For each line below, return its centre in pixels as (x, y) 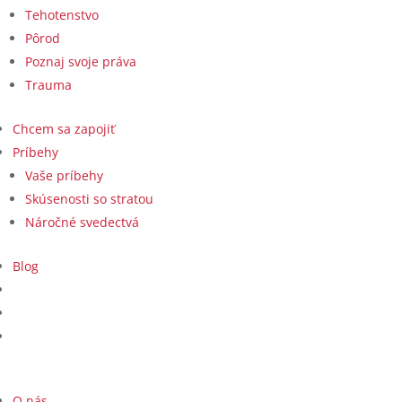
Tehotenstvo (62, 14)
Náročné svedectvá (82, 222)
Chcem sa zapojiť (64, 128)
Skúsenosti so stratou (89, 198)
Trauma (48, 84)
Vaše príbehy (64, 175)
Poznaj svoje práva (81, 61)
